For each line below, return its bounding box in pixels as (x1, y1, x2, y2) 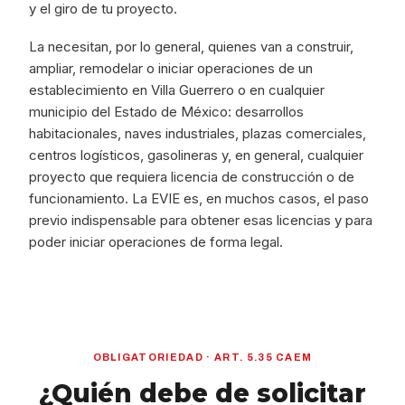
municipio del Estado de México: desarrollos (29, 103, 305, 120)
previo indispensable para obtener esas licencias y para (29, 212, 373, 229)
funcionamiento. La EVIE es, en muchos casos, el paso (29, 190, 370, 207)
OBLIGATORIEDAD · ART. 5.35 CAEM (92, 352, 313, 363)
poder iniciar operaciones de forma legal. (29, 233, 284, 250)
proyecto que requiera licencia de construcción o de (29, 168, 355, 185)
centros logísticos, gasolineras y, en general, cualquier (29, 146, 364, 164)
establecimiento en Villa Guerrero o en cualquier (29, 81, 325, 99)
